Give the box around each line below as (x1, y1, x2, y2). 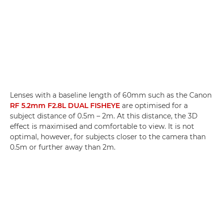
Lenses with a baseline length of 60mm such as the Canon (10, 90, 212, 100)
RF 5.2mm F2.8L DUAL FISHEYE (10, 101, 120, 110)
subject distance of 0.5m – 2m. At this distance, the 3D (10, 111, 198, 120)
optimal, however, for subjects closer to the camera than (10, 132, 206, 141)
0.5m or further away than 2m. (10, 142, 115, 152)
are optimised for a (120, 101, 188, 110)
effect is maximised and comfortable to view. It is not (10, 121, 194, 131)
